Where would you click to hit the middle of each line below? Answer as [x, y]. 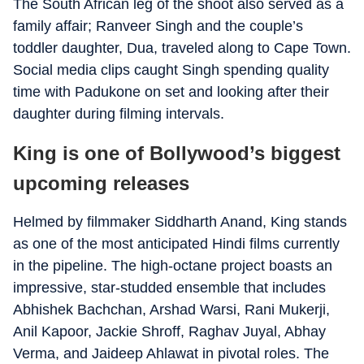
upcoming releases [101, 183]
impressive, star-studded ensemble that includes [169, 287]
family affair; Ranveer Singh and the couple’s [158, 26]
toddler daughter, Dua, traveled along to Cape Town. [182, 48]
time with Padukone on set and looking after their [171, 91]
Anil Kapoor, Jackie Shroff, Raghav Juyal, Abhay [169, 331]
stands [323, 221]
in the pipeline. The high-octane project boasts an [173, 265]
